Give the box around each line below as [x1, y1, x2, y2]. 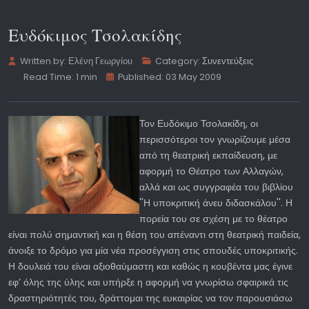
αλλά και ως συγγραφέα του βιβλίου [139, 179, 293, 194]
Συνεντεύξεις [202, 54, 254, 67]
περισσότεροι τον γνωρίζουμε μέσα [139, 132, 290, 146]
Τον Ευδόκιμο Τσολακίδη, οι [139, 116, 258, 130]
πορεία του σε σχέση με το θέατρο [139, 211, 288, 226]
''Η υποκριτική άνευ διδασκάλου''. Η [139, 195, 292, 210]
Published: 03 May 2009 [118, 70, 222, 83]
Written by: [18, 54, 69, 67]
